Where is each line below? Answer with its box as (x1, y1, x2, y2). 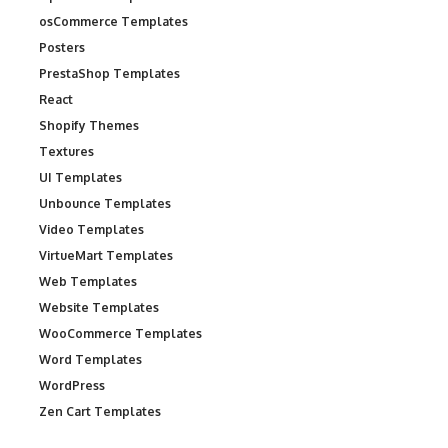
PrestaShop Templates (39, 66, 180, 82)
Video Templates (39, 222, 144, 238)
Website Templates (39, 300, 159, 316)
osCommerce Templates (39, 14, 188, 30)
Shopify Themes (39, 118, 139, 134)
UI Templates (39, 170, 122, 186)
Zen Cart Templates (39, 404, 161, 420)
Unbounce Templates (39, 196, 171, 212)
